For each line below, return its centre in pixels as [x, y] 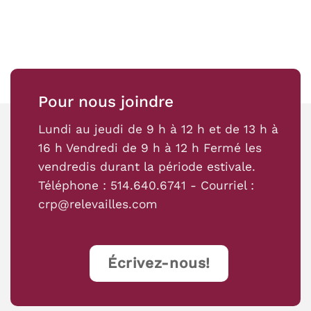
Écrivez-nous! [159, 263]
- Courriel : [220, 186]
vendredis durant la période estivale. [147, 167]
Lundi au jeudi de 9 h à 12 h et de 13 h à [158, 129]
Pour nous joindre [106, 101]
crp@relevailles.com [98, 204]
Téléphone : [74, 186]
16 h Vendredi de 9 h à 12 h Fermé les [150, 148]
